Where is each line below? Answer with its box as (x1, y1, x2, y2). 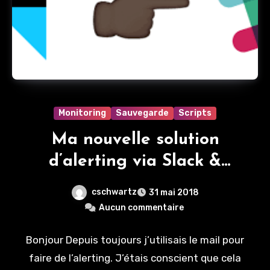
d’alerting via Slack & (49, 153, 221, 171)
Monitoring (58, 108, 106, 119)
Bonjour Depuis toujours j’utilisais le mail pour (26, 234, 244, 246)
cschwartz (92, 187, 137, 198)
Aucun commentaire (98, 202, 184, 213)
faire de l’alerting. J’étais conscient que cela (29, 252, 241, 265)
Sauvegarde (116, 108, 169, 119)
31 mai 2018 (149, 187, 199, 198)
